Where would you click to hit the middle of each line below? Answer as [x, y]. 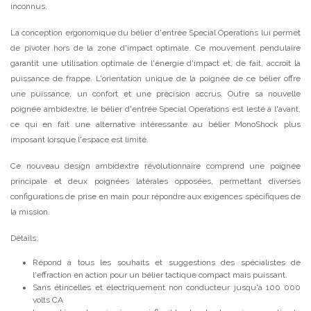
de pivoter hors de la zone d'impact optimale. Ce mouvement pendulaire [155, 48]
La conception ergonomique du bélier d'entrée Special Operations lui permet [155, 33]
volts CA [48, 300]
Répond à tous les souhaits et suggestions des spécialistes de [167, 262]
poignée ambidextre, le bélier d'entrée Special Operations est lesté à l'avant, [155, 109]
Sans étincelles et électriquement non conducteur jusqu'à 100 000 [167, 287]
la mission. [30, 212]
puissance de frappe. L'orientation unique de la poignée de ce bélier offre [155, 78]
